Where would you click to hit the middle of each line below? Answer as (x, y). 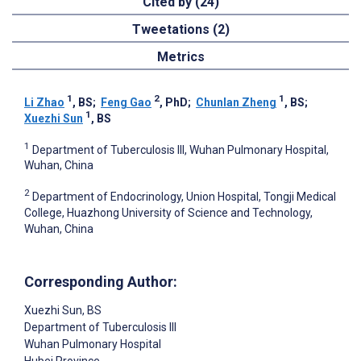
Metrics (180, 56)
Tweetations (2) (180, 29)
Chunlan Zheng (236, 102)
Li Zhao (44, 102)
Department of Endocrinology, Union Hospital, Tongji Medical (184, 196)
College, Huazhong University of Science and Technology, (168, 212)
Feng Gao (126, 102)
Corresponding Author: (101, 281)
